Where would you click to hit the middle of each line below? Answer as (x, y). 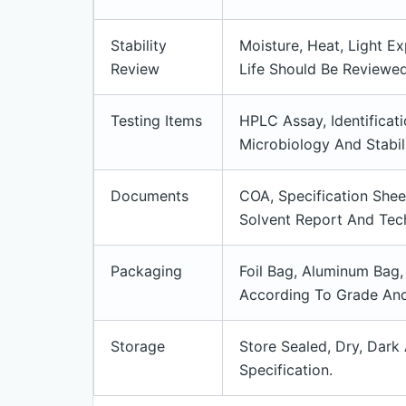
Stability (139, 45)
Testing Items (156, 121)
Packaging (146, 271)
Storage (138, 346)
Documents (150, 196)
